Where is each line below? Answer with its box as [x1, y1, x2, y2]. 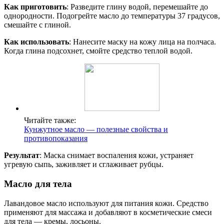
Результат [4, 151, 39, 160]
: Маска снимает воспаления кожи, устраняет [39, 151, 193, 160]
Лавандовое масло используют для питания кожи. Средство [4, 198, 208, 207]
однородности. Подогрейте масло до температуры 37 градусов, [4, 11, 220, 20]
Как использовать [4, 37, 69, 46]
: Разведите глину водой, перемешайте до [66, 2, 208, 11]
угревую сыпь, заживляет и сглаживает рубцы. [4, 160, 163, 169]
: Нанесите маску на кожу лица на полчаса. [69, 37, 216, 46]
